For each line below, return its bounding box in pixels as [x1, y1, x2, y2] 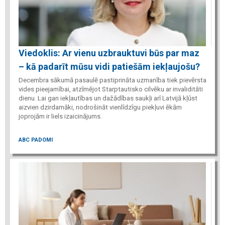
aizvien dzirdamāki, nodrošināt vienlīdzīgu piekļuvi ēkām [19, 103, 182, 111]
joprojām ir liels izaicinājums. [19, 113, 103, 121]
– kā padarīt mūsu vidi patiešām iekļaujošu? [19, 61, 200, 72]
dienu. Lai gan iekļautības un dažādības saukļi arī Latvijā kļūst [19, 94, 197, 102]
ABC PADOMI [19, 136, 53, 143]
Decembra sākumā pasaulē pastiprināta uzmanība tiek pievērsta [19, 76, 206, 84]
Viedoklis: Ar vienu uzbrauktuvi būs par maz [19, 48, 199, 59]
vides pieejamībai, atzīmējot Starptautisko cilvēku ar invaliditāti [19, 85, 203, 93]
